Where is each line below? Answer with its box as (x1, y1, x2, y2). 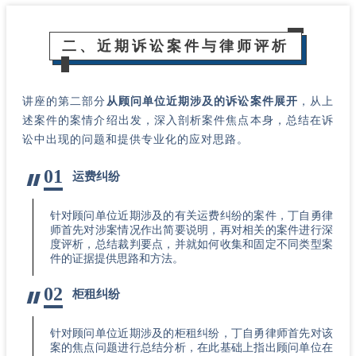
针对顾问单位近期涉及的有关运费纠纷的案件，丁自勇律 (49, 209, 333, 222)
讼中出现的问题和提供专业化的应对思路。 (22, 133, 249, 145)
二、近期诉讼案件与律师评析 (61, 37, 289, 54)
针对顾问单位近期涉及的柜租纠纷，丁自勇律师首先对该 (49, 327, 333, 339)
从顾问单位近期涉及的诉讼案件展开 (106, 95, 298, 107)
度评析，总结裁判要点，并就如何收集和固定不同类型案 (49, 238, 333, 250)
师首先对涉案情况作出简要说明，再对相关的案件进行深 (49, 223, 333, 236)
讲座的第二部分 (22, 95, 106, 107)
